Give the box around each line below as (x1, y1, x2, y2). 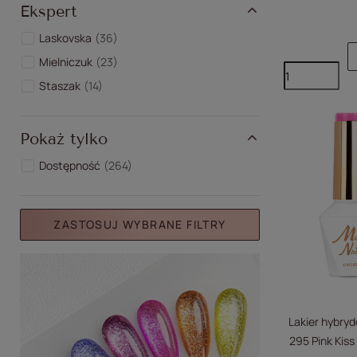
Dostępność (39, 158, 100, 173)
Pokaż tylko (20, 129, 108, 148)
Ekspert (20, 2, 77, 21)
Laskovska (39, 30, 92, 45)
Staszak (39, 78, 80, 93)
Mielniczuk (39, 54, 92, 69)
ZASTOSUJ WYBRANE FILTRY (53, 217, 226, 232)
